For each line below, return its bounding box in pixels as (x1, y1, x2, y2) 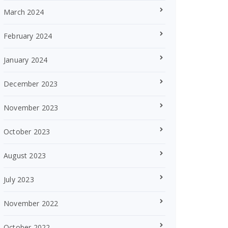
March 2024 (4, 7, 44, 17)
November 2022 (4, 198, 59, 208)
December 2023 (4, 79, 58, 89)
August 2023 (4, 151, 46, 160)
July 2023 (4, 175, 34, 184)
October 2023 (4, 127, 50, 136)
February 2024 (4, 31, 52, 41)
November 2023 (4, 103, 59, 112)
